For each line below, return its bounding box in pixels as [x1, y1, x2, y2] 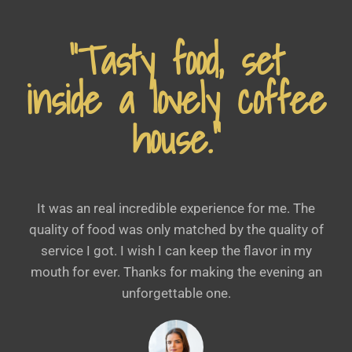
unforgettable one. [121, 284, 231, 301]
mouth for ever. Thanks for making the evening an [30, 263, 322, 280]
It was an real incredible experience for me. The [37, 200, 315, 216]
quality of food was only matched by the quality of [28, 221, 324, 237]
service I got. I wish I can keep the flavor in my [40, 242, 312, 258]
